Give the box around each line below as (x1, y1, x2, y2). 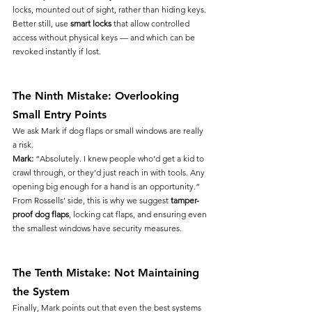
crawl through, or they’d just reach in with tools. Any (13, 167, 207, 178)
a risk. (13, 139, 33, 150)
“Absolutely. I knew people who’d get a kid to (33, 153, 206, 164)
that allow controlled (111, 18, 192, 29)
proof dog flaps (13, 209, 69, 220)
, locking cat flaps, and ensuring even (69, 209, 209, 220)
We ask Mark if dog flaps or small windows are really (13, 125, 205, 136)
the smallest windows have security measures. (13, 223, 182, 234)
